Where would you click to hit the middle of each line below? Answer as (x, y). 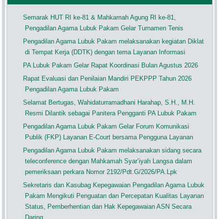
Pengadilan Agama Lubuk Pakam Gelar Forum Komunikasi (106, 127)
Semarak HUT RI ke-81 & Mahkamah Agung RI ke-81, (100, 18)
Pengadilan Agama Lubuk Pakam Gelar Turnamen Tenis (104, 28)
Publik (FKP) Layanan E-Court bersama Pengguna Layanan (109, 137)
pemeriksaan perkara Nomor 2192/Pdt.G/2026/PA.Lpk (101, 172)
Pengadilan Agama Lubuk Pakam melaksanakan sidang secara (112, 151)
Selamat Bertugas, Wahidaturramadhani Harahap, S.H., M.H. (109, 103)
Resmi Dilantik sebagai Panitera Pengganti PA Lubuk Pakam (111, 113)
